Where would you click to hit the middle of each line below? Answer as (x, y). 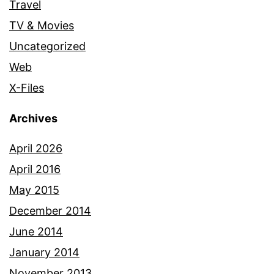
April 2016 (35, 169)
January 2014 (44, 252)
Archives (33, 118)
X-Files (27, 87)
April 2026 (36, 148)
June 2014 (36, 231)
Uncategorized (47, 46)
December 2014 (50, 210)
